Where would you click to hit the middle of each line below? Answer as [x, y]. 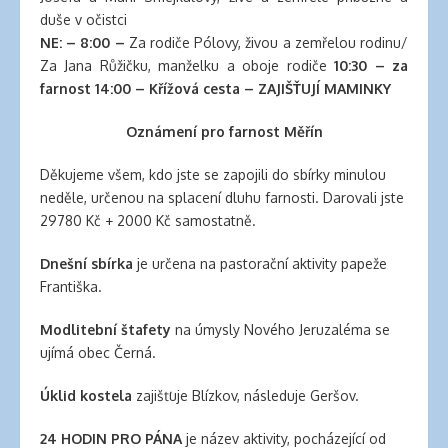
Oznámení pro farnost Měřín [224, 131]
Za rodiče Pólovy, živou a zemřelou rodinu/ [268, 42]
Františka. [71, 286]
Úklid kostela [86, 395]
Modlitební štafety [105, 329]
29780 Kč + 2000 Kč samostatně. [148, 220]
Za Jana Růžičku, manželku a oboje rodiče [187, 65]
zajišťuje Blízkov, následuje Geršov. [245, 395]
